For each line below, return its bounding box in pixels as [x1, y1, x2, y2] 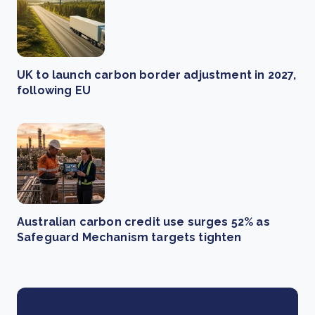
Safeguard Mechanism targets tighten [17, 230, 242, 244]
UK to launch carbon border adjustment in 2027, [17, 67, 297, 82]
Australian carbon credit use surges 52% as [17, 214, 270, 229]
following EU [17, 83, 91, 97]
